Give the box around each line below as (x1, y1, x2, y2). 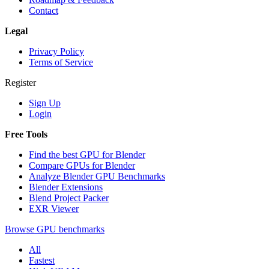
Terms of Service (29, 56, 93, 67)
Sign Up (29, 97, 61, 108)
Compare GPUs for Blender (29, 160, 135, 171)
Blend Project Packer (29, 192, 109, 203)
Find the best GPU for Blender (29, 149, 145, 160)
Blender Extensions (29, 181, 103, 192)
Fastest (29, 255, 55, 265)
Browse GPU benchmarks (5, 223, 104, 234)
